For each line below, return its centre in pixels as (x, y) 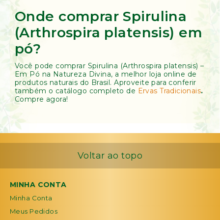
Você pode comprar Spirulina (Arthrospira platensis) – (110, 66)
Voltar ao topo (110, 156)
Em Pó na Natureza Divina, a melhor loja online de (106, 74)
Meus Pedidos (34, 211)
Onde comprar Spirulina (101, 16)
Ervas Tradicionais (169, 91)
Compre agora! (41, 99)
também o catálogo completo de (75, 91)
